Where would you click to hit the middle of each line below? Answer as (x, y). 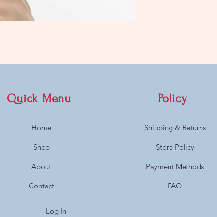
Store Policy (175, 147)
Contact (42, 186)
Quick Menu (39, 99)
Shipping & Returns (175, 128)
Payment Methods (175, 166)
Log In (56, 211)
